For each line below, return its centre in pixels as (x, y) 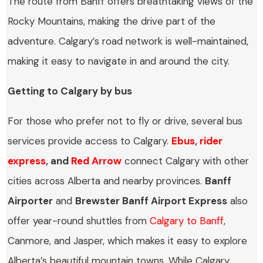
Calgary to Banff (187, 221)
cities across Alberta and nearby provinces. (107, 181)
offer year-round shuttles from (79, 221)
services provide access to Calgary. (90, 141)
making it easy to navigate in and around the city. (119, 61)
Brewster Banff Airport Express (151, 201)
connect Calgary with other (186, 161)
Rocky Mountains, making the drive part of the (112, 21)
